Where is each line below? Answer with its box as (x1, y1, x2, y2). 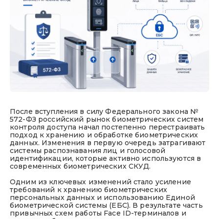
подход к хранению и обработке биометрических (10, 130, 198, 139)
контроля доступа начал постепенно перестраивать (10, 122, 205, 131)
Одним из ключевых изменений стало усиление (10, 177, 191, 186)
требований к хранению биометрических (10, 185, 168, 194)
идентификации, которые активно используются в (10, 153, 201, 163)
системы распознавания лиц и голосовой (10, 146, 166, 155)
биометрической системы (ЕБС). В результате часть (10, 200, 203, 210)
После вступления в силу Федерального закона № (10, 107, 199, 116)
